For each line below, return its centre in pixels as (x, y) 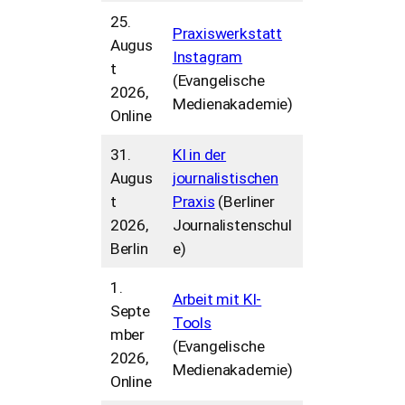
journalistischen (225, 178)
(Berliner (245, 201)
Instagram (207, 57)
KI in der (199, 154)
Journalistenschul (232, 225)
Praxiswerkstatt (227, 33)
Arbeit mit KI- (217, 299)
